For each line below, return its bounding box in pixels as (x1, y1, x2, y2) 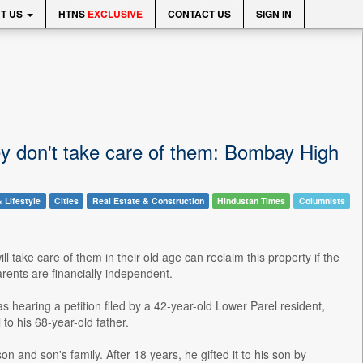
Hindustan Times (217, 194, 286, 207)
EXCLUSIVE (88, 6, 143, 21)
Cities (53, 194, 79, 207)
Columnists (298, 194, 345, 207)
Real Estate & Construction (92, 194, 204, 207)
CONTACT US (168, 6, 231, 21)
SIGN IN (256, 6, 292, 21)
